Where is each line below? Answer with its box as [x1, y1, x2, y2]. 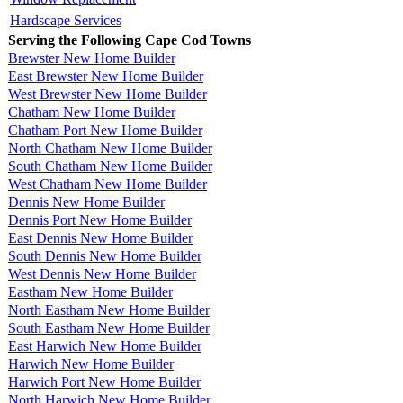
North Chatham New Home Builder [8, 139, 212, 156]
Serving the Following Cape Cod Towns [8, 31, 251, 48]
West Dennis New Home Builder [8, 265, 196, 282]
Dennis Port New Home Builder [8, 211, 192, 228]
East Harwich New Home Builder [8, 337, 201, 354]
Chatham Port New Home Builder [8, 121, 202, 138]
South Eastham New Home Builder [8, 319, 210, 336]
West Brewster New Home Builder [8, 85, 207, 102]
